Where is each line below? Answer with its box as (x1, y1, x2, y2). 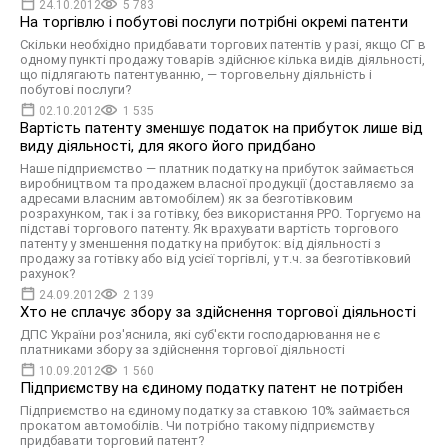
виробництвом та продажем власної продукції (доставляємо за (20, 176, 414, 191)
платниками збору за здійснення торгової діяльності (20, 342, 345, 357)
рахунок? (20, 266, 76, 281)
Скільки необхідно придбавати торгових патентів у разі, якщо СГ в (20, 37, 426, 52)
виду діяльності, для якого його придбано (20, 137, 316, 155)
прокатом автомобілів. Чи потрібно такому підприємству (20, 418, 374, 433)
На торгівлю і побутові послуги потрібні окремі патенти (20, 13, 408, 31)
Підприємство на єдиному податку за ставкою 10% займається (20, 403, 410, 418)
